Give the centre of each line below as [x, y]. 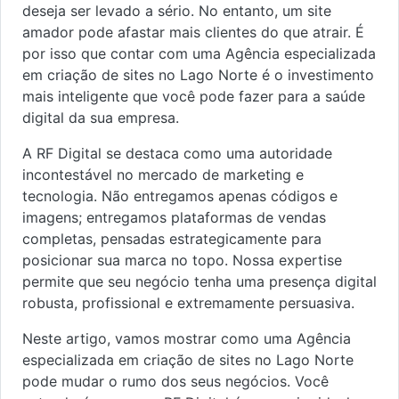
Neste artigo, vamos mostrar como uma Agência [187, 338]
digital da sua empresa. [101, 118]
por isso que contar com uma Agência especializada [199, 53]
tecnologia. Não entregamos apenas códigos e [180, 196]
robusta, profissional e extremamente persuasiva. [188, 303]
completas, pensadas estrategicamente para [172, 239]
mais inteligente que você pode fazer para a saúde [194, 96]
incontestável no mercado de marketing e [163, 175]
